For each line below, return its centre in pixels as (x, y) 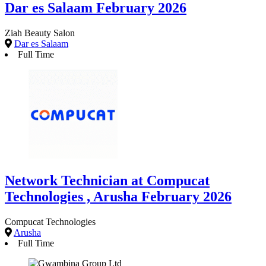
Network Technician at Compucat (107, 180)
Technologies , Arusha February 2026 (118, 196)
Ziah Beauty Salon (40, 33)
